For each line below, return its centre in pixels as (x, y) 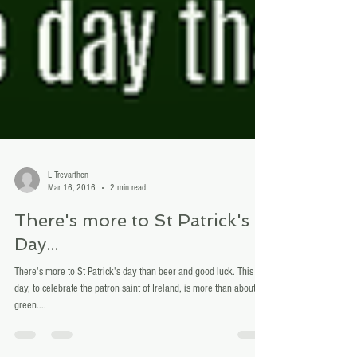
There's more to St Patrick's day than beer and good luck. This (134, 304)
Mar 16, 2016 (72, 220)
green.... (30, 337)
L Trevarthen (68, 207)
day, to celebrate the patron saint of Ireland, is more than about (135, 320)
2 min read (128, 220)
